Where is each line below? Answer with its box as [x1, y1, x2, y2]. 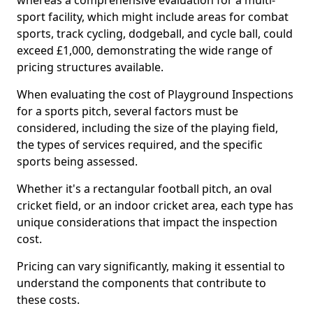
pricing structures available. [17, 59, 163, 75]
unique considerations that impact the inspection [17, 214, 277, 230]
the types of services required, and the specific [17, 137, 263, 152]
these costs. [17, 292, 82, 307]
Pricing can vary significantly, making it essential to [17, 259, 285, 274]
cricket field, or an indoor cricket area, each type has [17, 198, 293, 213]
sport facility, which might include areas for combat [17, 9, 289, 24]
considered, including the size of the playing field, [17, 120, 278, 136]
